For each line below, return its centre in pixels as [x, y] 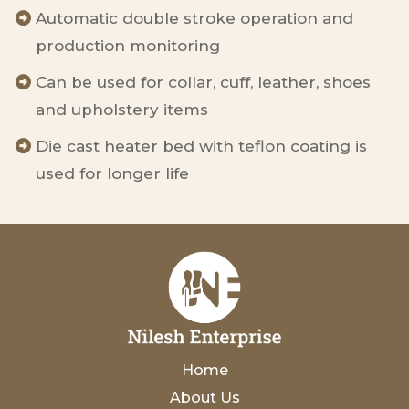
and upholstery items [122, 109]
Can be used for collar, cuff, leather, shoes [203, 82]
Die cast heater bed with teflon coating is [201, 146]
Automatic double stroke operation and [194, 18]
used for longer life [112, 173]
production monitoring [128, 45]
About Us [204, 397]
